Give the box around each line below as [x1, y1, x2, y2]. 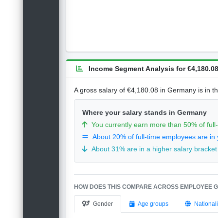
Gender [93, 200, 113, 208]
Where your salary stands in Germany [82, 109, 207, 117]
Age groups [138, 200, 169, 208]
